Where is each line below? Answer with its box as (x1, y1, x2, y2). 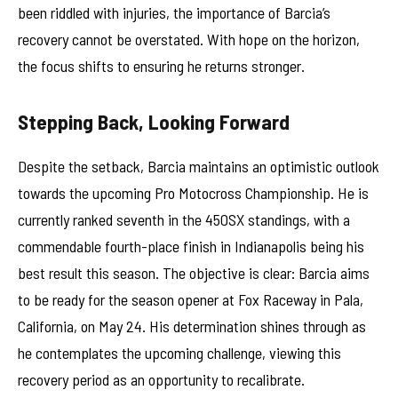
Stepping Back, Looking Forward (18, 109, 290, 135)
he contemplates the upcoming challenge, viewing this (18, 342, 341, 362)
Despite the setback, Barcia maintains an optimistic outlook (18, 155, 379, 176)
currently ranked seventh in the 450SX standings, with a (18, 209, 350, 229)
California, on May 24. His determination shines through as (18, 315, 366, 336)
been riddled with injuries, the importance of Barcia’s (18, 3, 330, 23)
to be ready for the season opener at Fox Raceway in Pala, (18, 289, 363, 309)
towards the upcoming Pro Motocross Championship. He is (18, 182, 369, 203)
